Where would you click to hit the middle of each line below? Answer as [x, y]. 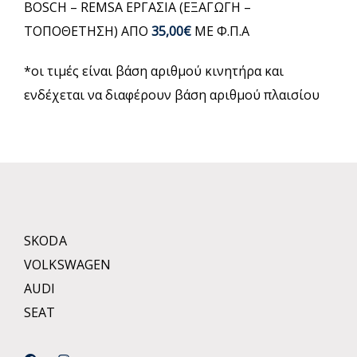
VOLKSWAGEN [68, 265]
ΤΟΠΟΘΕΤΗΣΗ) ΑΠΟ [88, 31]
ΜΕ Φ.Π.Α [220, 31]
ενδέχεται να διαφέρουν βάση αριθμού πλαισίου [172, 95]
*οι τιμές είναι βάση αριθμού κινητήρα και [154, 71]
